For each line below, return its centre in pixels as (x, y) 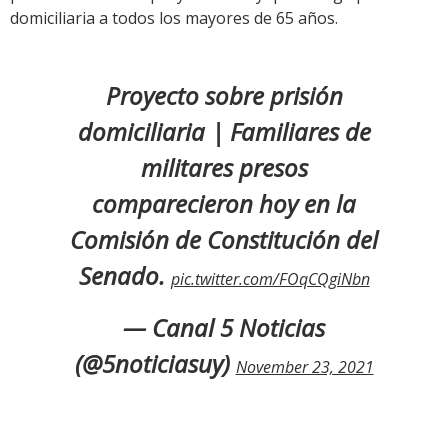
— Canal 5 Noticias (224, 328)
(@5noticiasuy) (155, 364)
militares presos (224, 168)
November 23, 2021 (304, 367)
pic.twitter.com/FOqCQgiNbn (270, 279)
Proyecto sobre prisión (224, 96)
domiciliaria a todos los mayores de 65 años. (174, 18)
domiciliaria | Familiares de (224, 132)
